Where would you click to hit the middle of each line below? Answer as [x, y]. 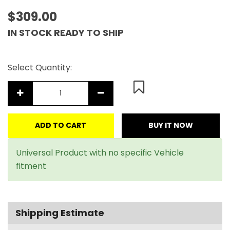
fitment [31, 166]
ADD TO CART [61, 125]
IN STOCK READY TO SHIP [66, 32]
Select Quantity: [40, 67]
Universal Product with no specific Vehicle [100, 152]
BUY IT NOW [170, 125]
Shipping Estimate [60, 213]
